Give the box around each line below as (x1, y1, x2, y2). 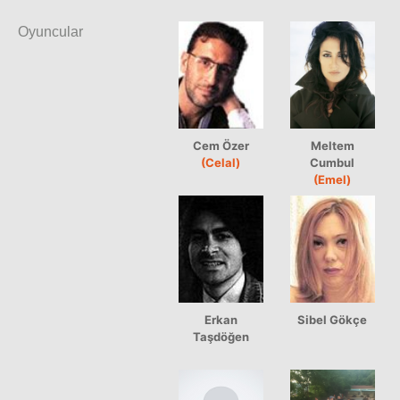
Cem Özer (193, 137, 249, 153)
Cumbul (310, 154, 355, 170)
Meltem (311, 137, 354, 153)
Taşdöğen (193, 329, 249, 344)
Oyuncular (18, 23, 83, 39)
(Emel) (313, 171, 352, 187)
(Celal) (201, 154, 241, 170)
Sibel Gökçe (297, 312, 368, 327)
